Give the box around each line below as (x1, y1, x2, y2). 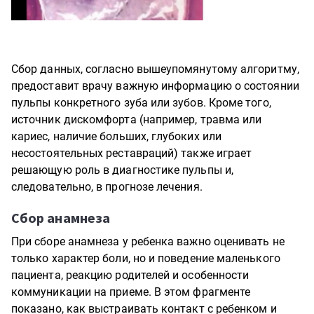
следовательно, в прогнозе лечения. (11, 180, 203, 193)
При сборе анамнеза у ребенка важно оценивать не (11, 235, 285, 248)
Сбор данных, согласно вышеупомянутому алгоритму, (11, 62, 299, 76)
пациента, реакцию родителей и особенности (11, 268, 250, 282)
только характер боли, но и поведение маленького (11, 252, 280, 265)
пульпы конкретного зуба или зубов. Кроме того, (11, 96, 271, 109)
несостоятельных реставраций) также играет (11, 146, 252, 160)
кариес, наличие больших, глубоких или (11, 130, 221, 143)
